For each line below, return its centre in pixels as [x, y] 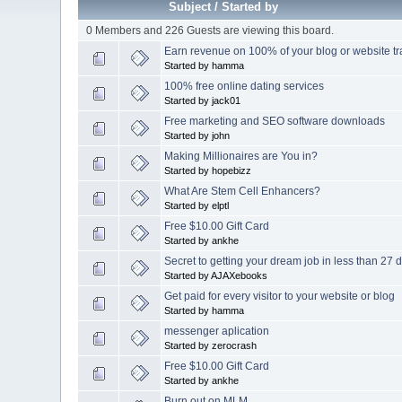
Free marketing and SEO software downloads [275, 121]
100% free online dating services [245, 86]
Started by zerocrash [211, 345]
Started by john [197, 135]
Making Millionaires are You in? [241, 156]
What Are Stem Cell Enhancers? [243, 191]
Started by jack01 [203, 100]
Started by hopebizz [208, 170]
